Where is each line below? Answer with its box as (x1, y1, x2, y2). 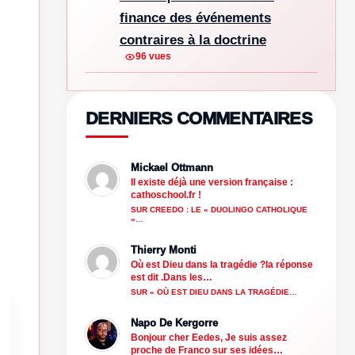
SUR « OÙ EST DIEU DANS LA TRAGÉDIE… (131, 287, 297, 296)
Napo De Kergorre (131, 316, 218, 329)
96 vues (136, 51, 171, 63)
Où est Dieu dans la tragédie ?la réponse (131, 258, 313, 270)
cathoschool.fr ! (131, 189, 201, 200)
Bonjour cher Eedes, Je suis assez (131, 331, 287, 343)
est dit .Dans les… (131, 271, 212, 283)
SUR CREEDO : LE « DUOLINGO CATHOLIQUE (131, 204, 307, 214)
